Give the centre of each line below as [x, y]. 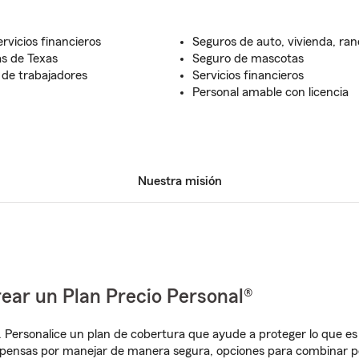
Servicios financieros [248, 75]
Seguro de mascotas [248, 58]
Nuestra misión [179, 181]
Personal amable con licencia [270, 92]
